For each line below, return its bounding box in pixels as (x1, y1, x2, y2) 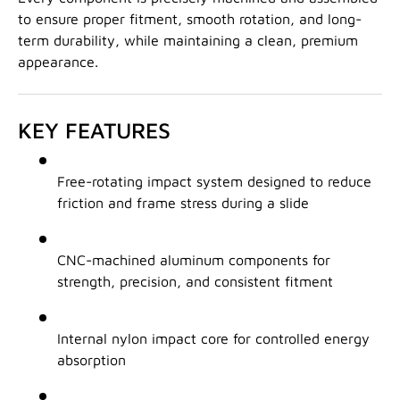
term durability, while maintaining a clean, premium (18, 32, 358, 49)
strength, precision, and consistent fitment (57, 273, 333, 290)
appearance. (18, 54, 98, 71)
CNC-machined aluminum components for (57, 252, 330, 269)
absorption (57, 352, 126, 369)
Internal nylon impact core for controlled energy (57, 330, 370, 347)
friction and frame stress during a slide (57, 195, 309, 212)
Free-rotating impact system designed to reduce (57, 173, 371, 190)
